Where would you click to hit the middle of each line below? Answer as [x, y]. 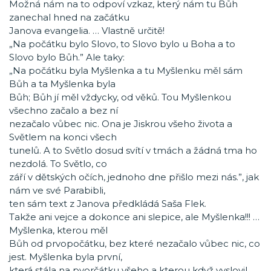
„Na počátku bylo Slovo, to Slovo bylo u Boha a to [122, 44]
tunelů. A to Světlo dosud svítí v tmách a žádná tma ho [133, 150]
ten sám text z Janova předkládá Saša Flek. [108, 204]
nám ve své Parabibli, [57, 190]
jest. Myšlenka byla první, [66, 257]
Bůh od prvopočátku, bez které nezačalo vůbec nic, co [135, 243]
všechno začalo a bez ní [64, 110]
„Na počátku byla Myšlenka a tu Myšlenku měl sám [126, 70]
